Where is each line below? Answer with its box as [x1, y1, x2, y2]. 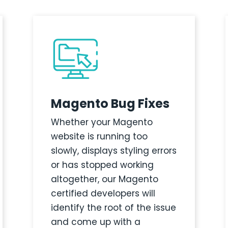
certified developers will [50, 187, 155, 200]
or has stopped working [50, 159, 154, 172]
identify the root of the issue [50, 202, 176, 214]
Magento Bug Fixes [50, 95, 169, 112]
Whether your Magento [50, 116, 153, 129]
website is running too [50, 130, 148, 143]
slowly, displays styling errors [50, 145, 177, 157]
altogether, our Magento [50, 173, 158, 186]
